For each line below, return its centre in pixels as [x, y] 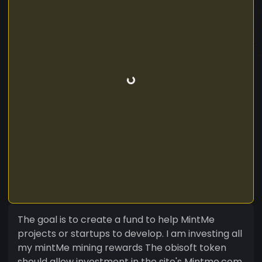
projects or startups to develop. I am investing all [92, 233]
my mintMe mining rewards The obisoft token [81, 247]
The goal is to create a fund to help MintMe [116, 219]
